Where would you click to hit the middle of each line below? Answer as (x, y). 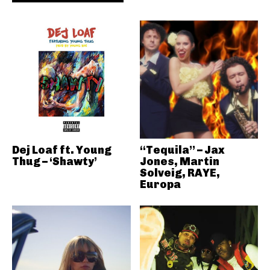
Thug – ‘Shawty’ (55, 162)
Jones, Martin (179, 162)
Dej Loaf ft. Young (62, 150)
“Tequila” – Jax (182, 150)
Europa (160, 184)
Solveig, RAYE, (180, 173)
